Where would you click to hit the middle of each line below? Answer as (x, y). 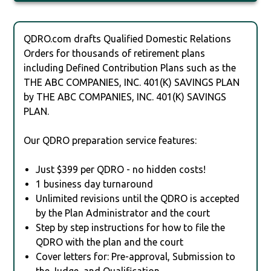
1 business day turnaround (95, 184)
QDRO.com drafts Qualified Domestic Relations (128, 38)
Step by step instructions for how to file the (131, 227)
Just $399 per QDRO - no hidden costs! (121, 169)
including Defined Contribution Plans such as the (130, 67)
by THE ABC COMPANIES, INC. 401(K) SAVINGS (125, 96)
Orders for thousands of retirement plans (115, 53)
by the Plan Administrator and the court (123, 213)
